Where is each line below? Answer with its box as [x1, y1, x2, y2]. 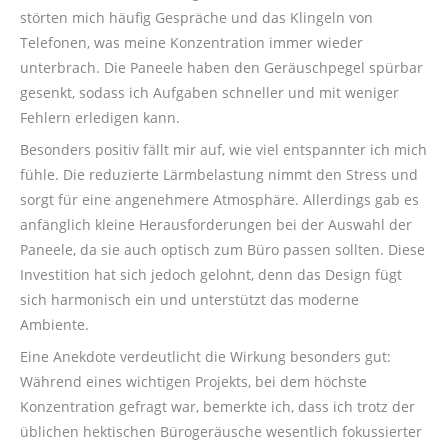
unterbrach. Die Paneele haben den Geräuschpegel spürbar [20, 58, 423, 78]
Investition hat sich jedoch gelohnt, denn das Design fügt [20, 265, 402, 285]
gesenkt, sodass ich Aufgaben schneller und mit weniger [20, 83, 399, 103]
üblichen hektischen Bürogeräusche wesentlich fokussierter [20, 422, 422, 442]
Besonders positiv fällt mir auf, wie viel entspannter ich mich [20, 140, 427, 160]
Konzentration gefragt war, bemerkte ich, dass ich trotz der [20, 397, 415, 417]
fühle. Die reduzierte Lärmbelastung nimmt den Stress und [20, 165, 418, 185]
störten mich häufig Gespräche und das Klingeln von [20, 8, 373, 28]
